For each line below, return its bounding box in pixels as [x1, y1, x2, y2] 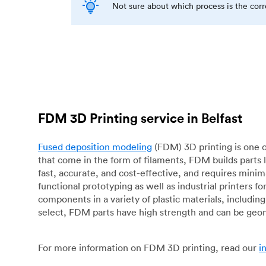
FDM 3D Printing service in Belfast [38, 109, 242, 127]
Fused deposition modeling [38, 141, 152, 153]
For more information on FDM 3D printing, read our [38, 242, 259, 254]
